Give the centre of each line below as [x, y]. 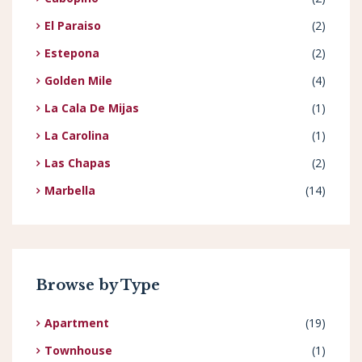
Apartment [77, 322]
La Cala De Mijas [92, 107]
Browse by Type [98, 285]
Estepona [72, 53]
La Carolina [77, 135]
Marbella [70, 190]
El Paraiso [73, 25]
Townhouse [78, 350]
